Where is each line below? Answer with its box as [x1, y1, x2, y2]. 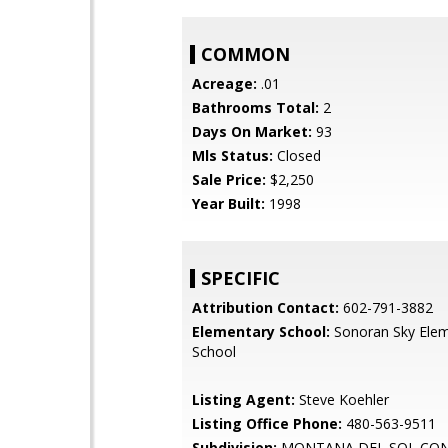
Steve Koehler [295, 390, 389, 409]
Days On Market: [192, 122, 312, 141]
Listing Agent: [192, 390, 295, 409]
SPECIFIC [201, 266, 280, 290]
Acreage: [192, 74, 257, 93]
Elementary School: [192, 322, 330, 341]
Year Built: [192, 194, 265, 213]
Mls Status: [192, 146, 273, 165]
